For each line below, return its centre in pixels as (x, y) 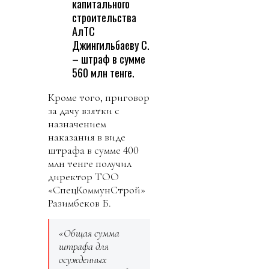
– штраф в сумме (109, 59)
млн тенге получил (90, 163)
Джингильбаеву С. (111, 45)
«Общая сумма (89, 233)
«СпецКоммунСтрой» (97, 189)
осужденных (83, 259)
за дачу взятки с (84, 110)
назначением (77, 123)
